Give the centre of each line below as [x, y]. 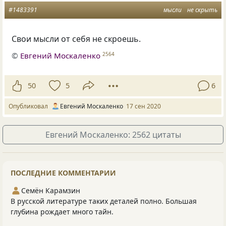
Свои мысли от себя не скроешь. [76, 39]
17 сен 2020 [144, 106]
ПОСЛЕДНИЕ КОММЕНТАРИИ [63, 173]
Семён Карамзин [51, 190]
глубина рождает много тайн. [62, 211]
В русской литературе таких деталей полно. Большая [104, 201]
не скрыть [202, 10]
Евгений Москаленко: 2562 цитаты [113, 134]
